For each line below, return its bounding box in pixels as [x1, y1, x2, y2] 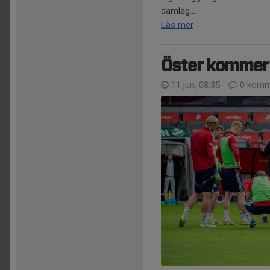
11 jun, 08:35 [169, 80, 222, 91]
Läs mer [161, 19, 193, 31]
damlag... [161, 5, 195, 17]
